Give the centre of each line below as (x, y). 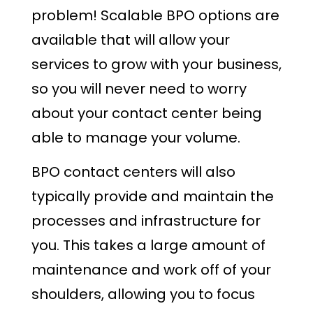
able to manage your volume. (136, 137)
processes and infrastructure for (146, 220)
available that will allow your (131, 39)
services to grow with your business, (156, 64)
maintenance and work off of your (151, 269)
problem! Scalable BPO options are (155, 15)
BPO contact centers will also (133, 172)
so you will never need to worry (139, 88)
